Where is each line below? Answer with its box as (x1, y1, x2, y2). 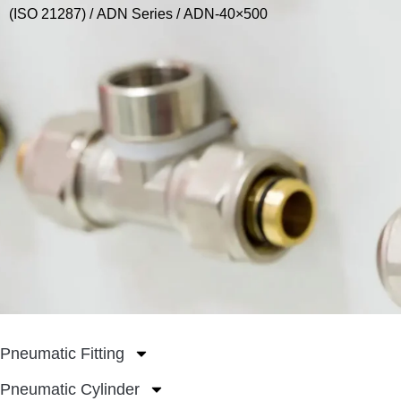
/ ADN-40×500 (173, 6, 268, 22)
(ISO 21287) (9, 6, 86, 22)
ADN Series (97, 6, 173, 22)
